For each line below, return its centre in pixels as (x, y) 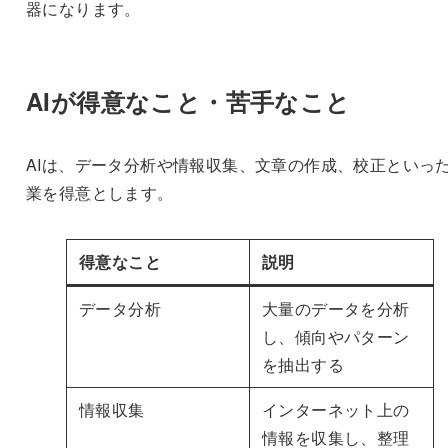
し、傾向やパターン (335, 336)
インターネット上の (335, 409)
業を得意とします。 (99, 192)
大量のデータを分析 (335, 308)
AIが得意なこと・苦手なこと (188, 100)
